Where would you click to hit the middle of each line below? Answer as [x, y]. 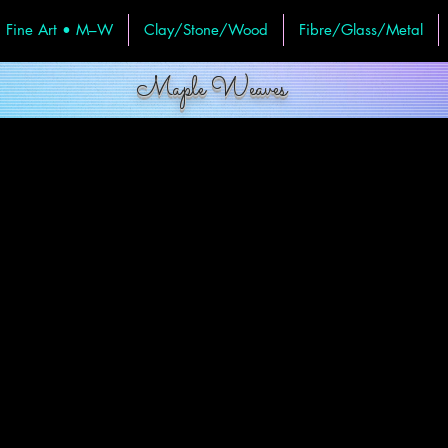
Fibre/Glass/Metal [361, 30]
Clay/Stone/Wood [206, 30]
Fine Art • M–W [59, 30]
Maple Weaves [211, 90]
